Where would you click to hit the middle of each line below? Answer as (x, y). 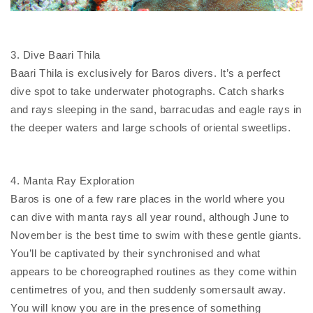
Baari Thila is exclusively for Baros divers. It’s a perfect (146, 73)
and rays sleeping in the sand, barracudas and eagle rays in (156, 109)
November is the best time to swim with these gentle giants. (156, 235)
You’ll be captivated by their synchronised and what (136, 253)
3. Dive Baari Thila (56, 55)
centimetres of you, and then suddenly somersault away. (148, 290)
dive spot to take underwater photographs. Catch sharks (147, 91)
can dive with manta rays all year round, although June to (150, 217)
